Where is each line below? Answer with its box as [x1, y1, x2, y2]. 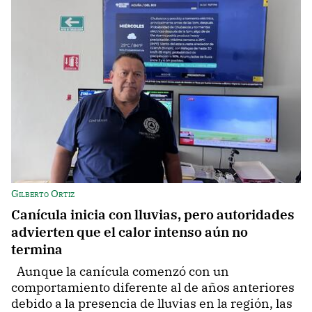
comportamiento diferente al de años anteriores [11, 279, 295, 295]
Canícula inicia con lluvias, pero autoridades [11, 205, 295, 223]
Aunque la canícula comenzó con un [11, 263, 229, 279]
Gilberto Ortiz [11, 186, 75, 200]
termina [11, 240, 63, 258]
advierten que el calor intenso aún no [11, 222, 248, 240]
